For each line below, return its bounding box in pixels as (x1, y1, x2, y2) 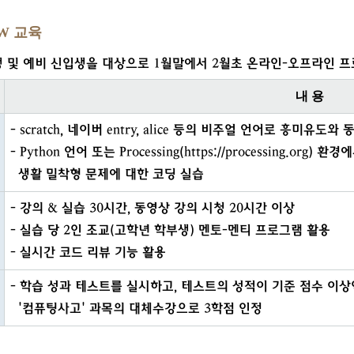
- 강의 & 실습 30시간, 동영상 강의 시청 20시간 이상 (10, 201, 295, 216)
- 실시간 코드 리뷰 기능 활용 (10, 245, 166, 260)
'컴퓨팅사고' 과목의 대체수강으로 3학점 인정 (10, 301, 262, 316)
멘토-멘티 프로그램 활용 (198, 223, 330, 238)
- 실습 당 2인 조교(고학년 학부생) (10, 223, 198, 238)
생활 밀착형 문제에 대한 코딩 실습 (10, 167, 204, 182)
